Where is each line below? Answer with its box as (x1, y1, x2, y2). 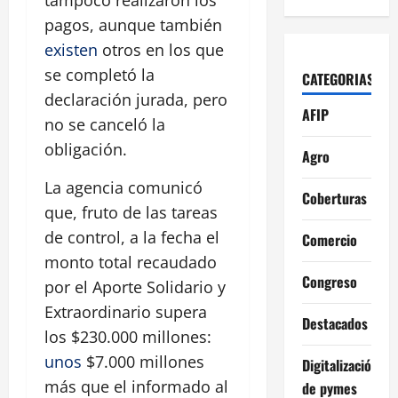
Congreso (301, 270, 357, 292)
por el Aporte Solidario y (44, 276, 226, 298)
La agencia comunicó (44, 177, 203, 199)
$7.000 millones (82, 351, 204, 373)
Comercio (301, 228, 357, 251)
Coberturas (301, 187, 367, 209)
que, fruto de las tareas (44, 202, 218, 224)
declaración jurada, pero (44, 89, 227, 111)
